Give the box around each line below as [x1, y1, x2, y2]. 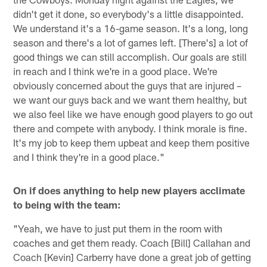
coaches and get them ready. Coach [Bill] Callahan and [13, 236, 251, 249]
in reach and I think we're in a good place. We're [13, 64, 218, 77]
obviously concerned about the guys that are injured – [13, 79, 242, 91]
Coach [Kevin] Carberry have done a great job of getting [13, 250, 252, 263]
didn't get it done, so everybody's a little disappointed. [13, 7, 244, 20]
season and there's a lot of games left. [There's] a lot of [13, 36, 249, 48]
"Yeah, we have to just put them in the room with [13, 222, 223, 234]
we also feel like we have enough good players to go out [13, 107, 253, 120]
